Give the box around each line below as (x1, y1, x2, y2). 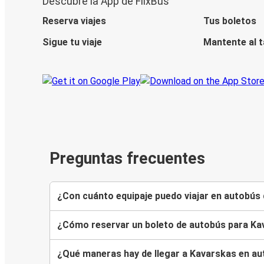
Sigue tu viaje (42, 37, 102, 48)
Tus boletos (203, 15, 256, 27)
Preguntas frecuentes (49, 149, 205, 169)
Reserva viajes (42, 15, 106, 27)
